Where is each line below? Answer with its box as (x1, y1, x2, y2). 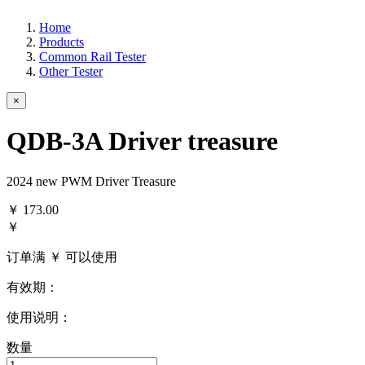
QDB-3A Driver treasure (7, 126, 278, 156)
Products (39, 34, 84, 49)
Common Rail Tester (39, 49, 146, 64)
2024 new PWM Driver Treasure (7, 174, 176, 188)
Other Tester (39, 64, 103, 78)
